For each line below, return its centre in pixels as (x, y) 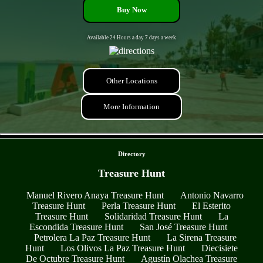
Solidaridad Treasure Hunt (153, 217)
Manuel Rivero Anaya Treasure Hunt (95, 195)
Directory (131, 154)
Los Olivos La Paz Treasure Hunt (123, 248)
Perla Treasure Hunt (139, 206)
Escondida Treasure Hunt (76, 227)
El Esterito (211, 206)
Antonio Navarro (212, 195)
